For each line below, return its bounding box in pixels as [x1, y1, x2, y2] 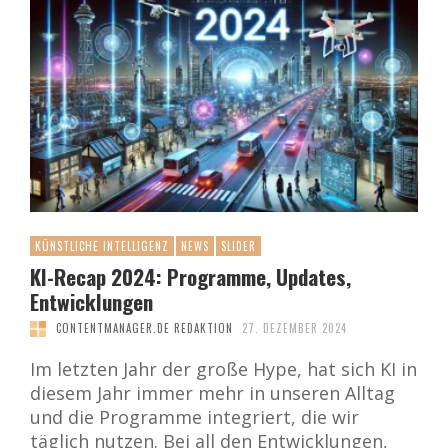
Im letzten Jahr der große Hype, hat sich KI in [30, 357, 417, 382]
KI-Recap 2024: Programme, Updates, [30, 261, 351, 293]
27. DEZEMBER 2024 [242, 320, 347, 337]
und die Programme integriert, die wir [30, 405, 359, 430]
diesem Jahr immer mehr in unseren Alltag [30, 381, 395, 406]
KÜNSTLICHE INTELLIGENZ [35, 238, 169, 255]
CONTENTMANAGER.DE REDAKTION [55, 320, 233, 337]
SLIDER [221, 238, 256, 255]
